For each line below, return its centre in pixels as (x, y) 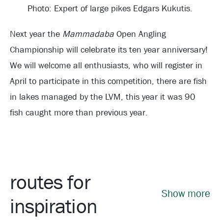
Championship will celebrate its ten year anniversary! (109, 50)
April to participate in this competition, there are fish (108, 81)
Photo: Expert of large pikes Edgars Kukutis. (110, 9)
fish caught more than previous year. (79, 113)
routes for (50, 181)
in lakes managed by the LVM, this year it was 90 (103, 97)
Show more (186, 193)
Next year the (36, 34)
